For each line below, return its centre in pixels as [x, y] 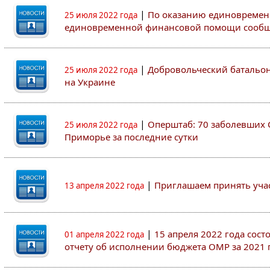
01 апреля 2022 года [104, 234]
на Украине [90, 82]
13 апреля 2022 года [104, 186]
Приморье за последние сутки [131, 137]
